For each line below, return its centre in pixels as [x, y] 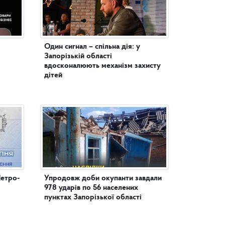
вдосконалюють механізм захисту [102, 66]
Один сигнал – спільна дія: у [92, 46]
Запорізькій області [78, 56]
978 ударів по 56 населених [91, 188]
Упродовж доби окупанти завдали [103, 178]
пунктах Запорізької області [93, 197]
